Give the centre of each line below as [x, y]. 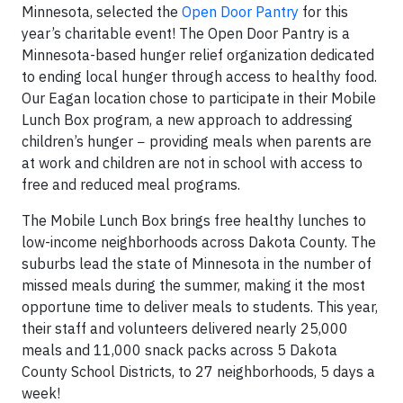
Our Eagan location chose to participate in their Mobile [199, 99]
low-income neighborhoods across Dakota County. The [199, 242]
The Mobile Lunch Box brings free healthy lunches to [194, 221]
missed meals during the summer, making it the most [193, 286]
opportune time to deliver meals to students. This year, [200, 307]
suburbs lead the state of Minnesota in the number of [197, 264]
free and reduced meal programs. [131, 185]
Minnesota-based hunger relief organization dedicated [198, 55]
